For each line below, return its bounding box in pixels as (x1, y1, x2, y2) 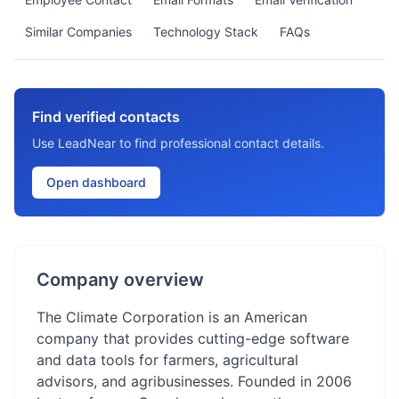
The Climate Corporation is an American (37, 308, 307, 326)
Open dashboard (46, 175, 146, 190)
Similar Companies (25, 24, 132, 39)
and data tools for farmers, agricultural (37, 351, 298, 369)
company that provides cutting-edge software (37, 330, 349, 347)
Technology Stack (153, 24, 258, 39)
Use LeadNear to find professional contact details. (32, 135, 324, 151)
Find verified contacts (32, 108, 180, 126)
